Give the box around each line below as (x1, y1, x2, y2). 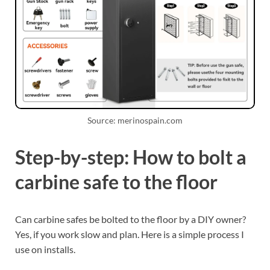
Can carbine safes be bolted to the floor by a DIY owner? (15, 213, 246, 225)
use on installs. (15, 243, 75, 255)
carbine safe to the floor (15, 169, 218, 193)
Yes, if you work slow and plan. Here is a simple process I (15, 228, 244, 240)
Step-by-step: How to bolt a (15, 145, 246, 169)
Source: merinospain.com (87, 115, 183, 125)
